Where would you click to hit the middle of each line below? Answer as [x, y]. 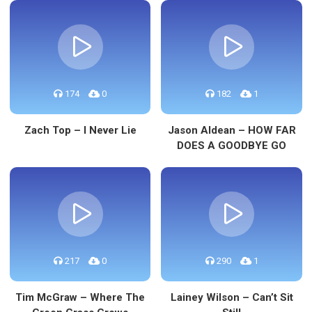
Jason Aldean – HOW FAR [232, 130]
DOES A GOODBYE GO [232, 146]
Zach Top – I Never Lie [80, 130]
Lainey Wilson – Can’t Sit [232, 297]
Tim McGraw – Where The [80, 297]
